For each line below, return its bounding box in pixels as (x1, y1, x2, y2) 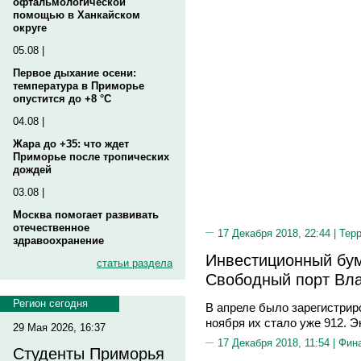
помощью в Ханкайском (13, 9, 140, 21)
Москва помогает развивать (13, 209, 159, 221)
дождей (13, 164, 52, 176)
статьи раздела (97, 257, 172, 269)
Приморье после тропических (13, 151, 169, 163)
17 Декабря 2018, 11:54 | (218, 337, 338, 349)
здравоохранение (13, 234, 104, 247)
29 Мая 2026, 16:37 (13, 322, 106, 334)
